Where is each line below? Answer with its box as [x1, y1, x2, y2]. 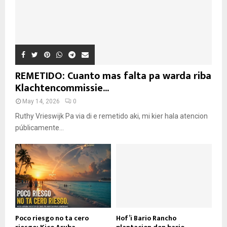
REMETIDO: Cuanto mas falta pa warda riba [15, 67, 211, 85]
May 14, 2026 [22, 97, 60, 105]
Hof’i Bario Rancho [116, 212, 176, 224]
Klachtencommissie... [15, 79, 109, 97]
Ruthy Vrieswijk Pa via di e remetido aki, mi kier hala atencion [15, 111, 208, 120]
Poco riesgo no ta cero [15, 212, 89, 224]
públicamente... [15, 123, 64, 132]
